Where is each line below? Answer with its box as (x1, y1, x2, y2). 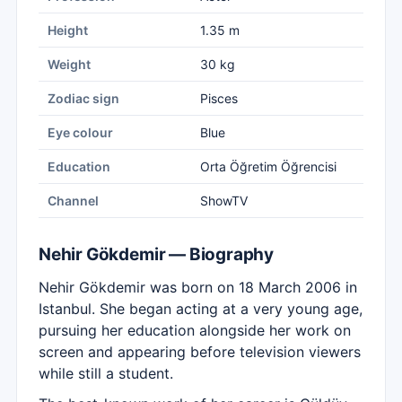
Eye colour (48, 125, 113, 140)
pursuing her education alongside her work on (39, 321, 351, 339)
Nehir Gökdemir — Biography (39, 244, 275, 265)
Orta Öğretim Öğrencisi (200, 159, 336, 174)
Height (48, 22, 88, 38)
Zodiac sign (48, 91, 119, 106)
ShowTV (200, 193, 248, 208)
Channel (48, 193, 99, 208)
